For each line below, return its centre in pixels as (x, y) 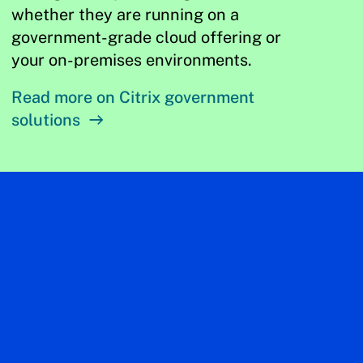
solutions (46, 120)
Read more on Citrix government (133, 97)
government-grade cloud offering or (147, 37)
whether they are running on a (126, 15)
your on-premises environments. (132, 60)
